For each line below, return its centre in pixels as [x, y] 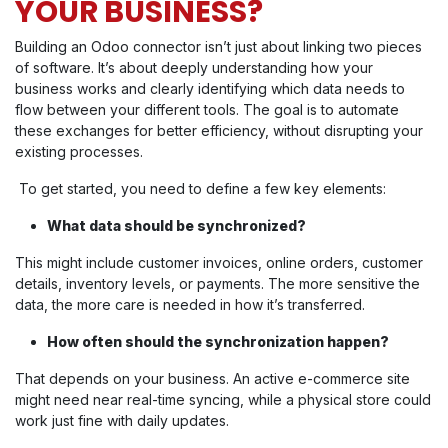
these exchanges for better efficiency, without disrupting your [219, 131]
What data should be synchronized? [176, 226]
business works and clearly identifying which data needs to [210, 89]
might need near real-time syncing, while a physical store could [223, 400]
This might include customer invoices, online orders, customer [219, 263]
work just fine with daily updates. [122, 421]
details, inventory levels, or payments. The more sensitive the [217, 284]
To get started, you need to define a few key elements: [200, 189]
